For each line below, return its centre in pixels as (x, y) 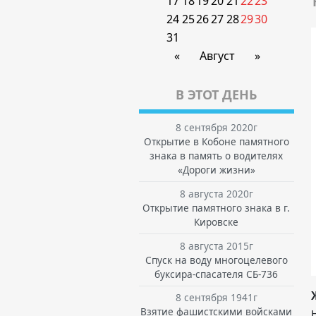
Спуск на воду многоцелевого (216, 260)
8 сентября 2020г (216, 127)
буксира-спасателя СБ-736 (217, 274)
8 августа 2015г (216, 245)
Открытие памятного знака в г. (217, 207)
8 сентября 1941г (216, 298)
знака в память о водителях (217, 156)
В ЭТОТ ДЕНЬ (217, 95)
